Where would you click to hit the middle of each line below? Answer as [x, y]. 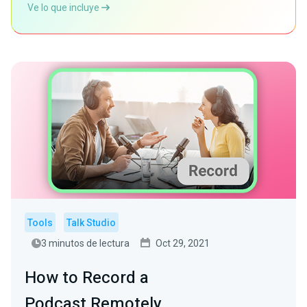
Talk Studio [91, 223]
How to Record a [87, 278]
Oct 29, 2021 [183, 243]
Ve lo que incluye [64, 8]
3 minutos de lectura [85, 243]
